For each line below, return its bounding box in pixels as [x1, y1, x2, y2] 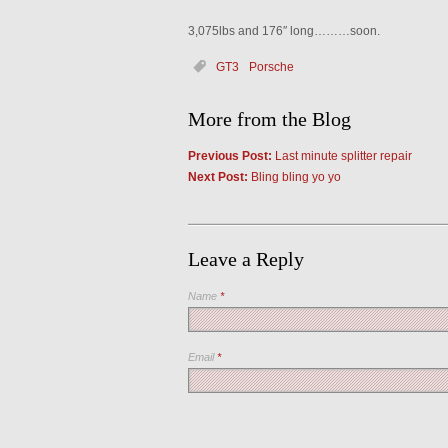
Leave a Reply [187, 248, 304, 270]
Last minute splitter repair [271, 149, 412, 163]
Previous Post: [187, 149, 272, 163]
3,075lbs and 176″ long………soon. [187, 24, 380, 38]
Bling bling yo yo [247, 170, 341, 184]
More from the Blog [187, 108, 351, 130]
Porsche [248, 60, 294, 74]
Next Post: [187, 170, 248, 184]
